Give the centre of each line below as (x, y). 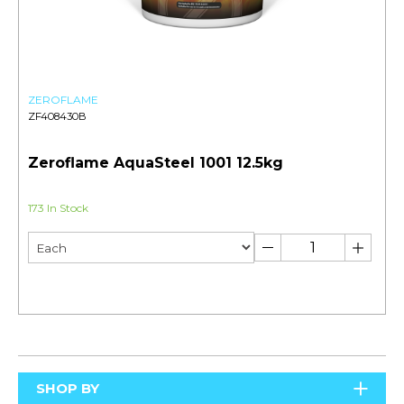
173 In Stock (58, 208)
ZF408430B (57, 117)
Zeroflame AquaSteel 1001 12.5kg (156, 163)
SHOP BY (68, 389)
